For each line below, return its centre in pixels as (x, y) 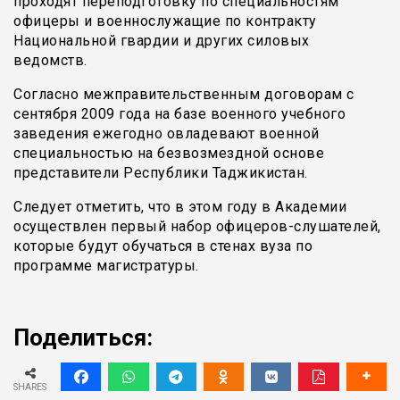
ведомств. (50, 61)
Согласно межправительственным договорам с (184, 95)
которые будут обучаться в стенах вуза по (163, 246)
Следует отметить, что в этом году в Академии (180, 207)
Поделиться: (83, 338)
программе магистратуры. (106, 266)
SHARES (30, 387)
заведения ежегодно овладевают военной (167, 134)
